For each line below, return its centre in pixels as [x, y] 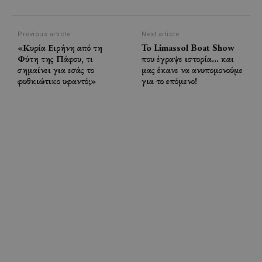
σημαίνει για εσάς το [56, 70]
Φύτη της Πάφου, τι [55, 58]
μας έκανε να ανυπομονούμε [192, 70]
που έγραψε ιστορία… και [188, 58]
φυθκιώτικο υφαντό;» [57, 81]
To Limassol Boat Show [188, 47]
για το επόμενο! [170, 81]
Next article [161, 34]
